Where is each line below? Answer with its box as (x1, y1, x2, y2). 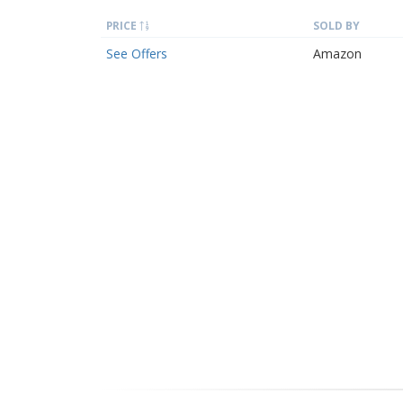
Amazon (313, 45, 362, 62)
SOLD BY (313, 18, 360, 32)
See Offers (106, 45, 167, 62)
